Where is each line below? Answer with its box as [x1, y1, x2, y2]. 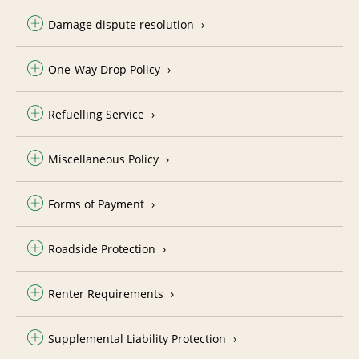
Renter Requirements [48, 285, 163, 301]
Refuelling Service [48, 106, 144, 122]
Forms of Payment [48, 196, 144, 212]
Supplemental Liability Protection [48, 330, 226, 346]
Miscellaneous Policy [48, 151, 159, 167]
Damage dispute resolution [48, 16, 194, 32]
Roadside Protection [48, 240, 155, 256]
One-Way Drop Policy [48, 61, 160, 77]
